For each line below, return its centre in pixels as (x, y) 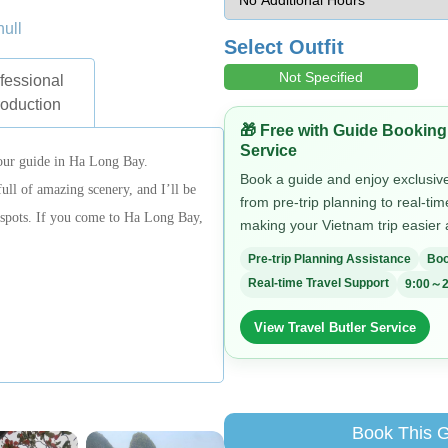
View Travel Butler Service (335, 327)
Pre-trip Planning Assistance (329, 259)
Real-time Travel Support (318, 283)
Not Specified (320, 77)
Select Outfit (284, 47)
